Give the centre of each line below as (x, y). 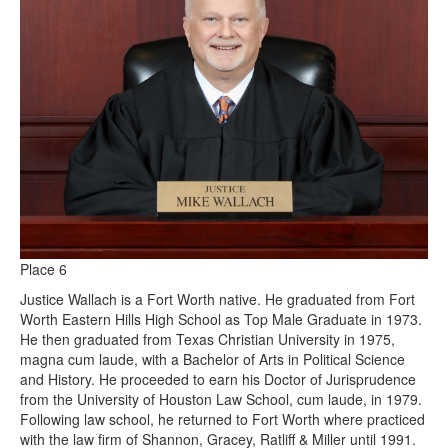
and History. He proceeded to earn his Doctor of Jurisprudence (218, 379)
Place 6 (43, 269)
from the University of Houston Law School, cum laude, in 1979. (221, 399)
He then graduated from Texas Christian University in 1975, (207, 339)
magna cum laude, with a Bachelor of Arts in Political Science (212, 359)
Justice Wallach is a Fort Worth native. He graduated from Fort (217, 299)
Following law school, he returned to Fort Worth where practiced (222, 419)
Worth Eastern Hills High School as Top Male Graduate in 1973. (221, 319)
